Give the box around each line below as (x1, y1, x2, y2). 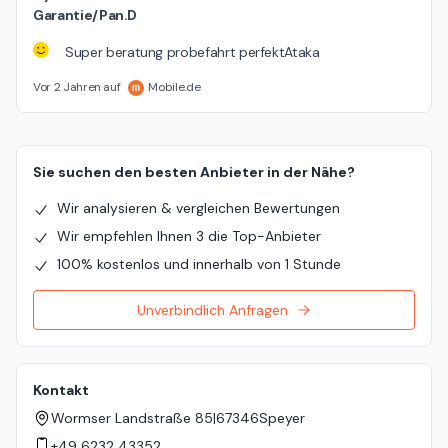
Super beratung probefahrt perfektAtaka (65, 43, 320, 62)
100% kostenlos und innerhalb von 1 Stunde (57, 255, 341, 274)
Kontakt (33, 381, 89, 400)
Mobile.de (148, 79, 201, 96)
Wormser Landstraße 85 (51, 409, 213, 428)
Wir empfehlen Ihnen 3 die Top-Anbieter (57, 227, 321, 246)
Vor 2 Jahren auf (33, 79, 121, 96)
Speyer (259, 409, 305, 428)
